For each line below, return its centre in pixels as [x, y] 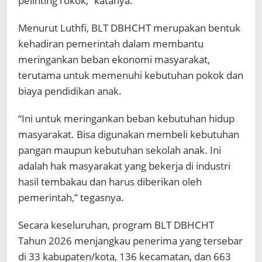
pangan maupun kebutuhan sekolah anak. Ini [120, 150]
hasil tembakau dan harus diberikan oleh [110, 182]
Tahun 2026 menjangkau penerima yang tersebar [130, 241]
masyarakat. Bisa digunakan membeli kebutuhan [129, 135]
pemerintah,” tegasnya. [71, 198]
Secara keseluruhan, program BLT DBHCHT [116, 225]
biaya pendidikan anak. [70, 91]
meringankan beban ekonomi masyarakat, [114, 60]
